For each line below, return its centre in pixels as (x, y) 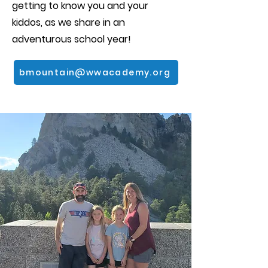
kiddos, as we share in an (68, 22)
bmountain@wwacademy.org (95, 72)
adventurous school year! (71, 39)
